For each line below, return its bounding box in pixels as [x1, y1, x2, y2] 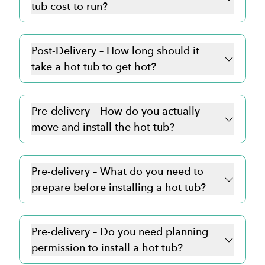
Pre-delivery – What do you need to [31, 164, 203, 177]
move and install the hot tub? [31, 120, 174, 133]
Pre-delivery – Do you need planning [31, 225, 208, 238]
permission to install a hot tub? [31, 241, 183, 254]
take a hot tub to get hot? [31, 60, 156, 73]
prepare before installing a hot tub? [31, 180, 206, 193]
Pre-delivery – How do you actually [31, 104, 200, 117]
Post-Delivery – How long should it [31, 44, 199, 57]
